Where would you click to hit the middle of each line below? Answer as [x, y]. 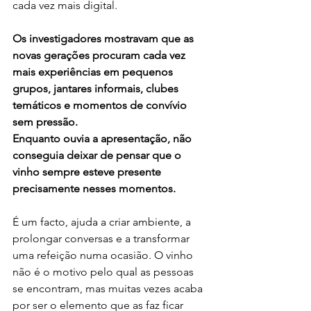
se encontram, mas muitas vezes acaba [109, 288]
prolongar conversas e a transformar [102, 238]
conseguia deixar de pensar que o [98, 155]
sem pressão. [45, 121]
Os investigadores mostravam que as [104, 38]
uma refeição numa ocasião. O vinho [104, 255]
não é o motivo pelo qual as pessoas [104, 271]
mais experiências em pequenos [94, 72]
